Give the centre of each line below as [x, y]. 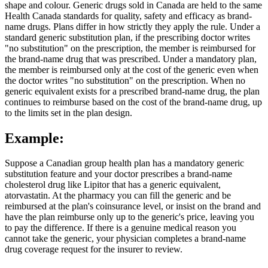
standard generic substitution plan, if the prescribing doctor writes [127, 37]
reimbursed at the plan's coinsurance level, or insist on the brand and [133, 206]
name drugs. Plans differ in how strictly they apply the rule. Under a [133, 26]
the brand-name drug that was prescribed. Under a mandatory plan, [131, 59]
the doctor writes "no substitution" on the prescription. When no [125, 80]
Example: [34, 138]
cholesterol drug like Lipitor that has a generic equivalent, [113, 185]
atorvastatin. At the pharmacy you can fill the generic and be [118, 196]
